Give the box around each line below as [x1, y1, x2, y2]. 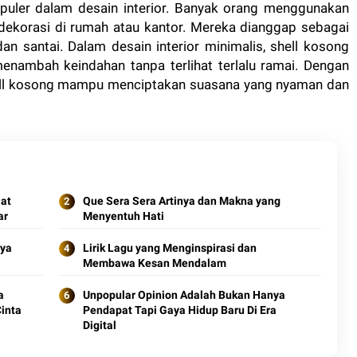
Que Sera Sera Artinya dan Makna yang [82, 194, 280, 208]
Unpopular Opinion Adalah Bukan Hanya [82, 288, 285, 302]
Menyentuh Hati [82, 210, 164, 223]
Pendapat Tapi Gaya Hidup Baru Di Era [82, 304, 277, 317]
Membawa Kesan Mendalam [82, 257, 226, 270]
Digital [82, 319, 116, 332]
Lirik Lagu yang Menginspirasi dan [82, 241, 257, 255]
